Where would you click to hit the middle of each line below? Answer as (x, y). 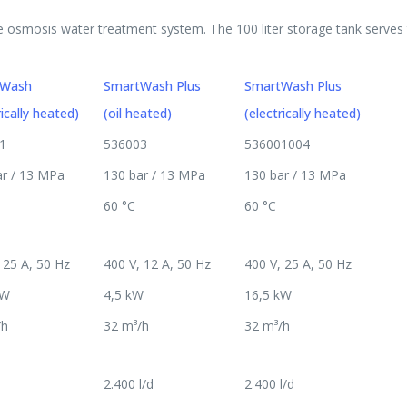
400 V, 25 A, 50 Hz (298, 263)
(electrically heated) (303, 113)
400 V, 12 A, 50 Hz (157, 263)
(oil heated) (138, 113)
